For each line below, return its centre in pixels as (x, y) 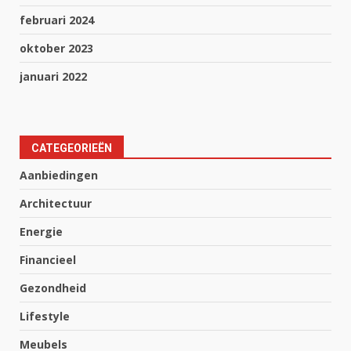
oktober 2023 (56, 48)
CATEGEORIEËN (72, 148)
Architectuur (56, 203)
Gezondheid (53, 288)
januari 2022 (53, 76)
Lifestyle (45, 316)
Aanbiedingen (59, 175)
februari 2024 (57, 20)
